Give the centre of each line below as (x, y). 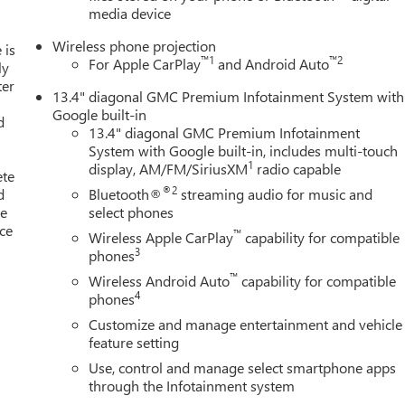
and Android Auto (272, 63)
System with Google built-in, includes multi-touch (244, 150)
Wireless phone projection (135, 45)
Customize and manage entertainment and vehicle (246, 324)
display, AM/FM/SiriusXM (169, 168)
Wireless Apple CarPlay (161, 237)
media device (130, 13)
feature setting (134, 342)
